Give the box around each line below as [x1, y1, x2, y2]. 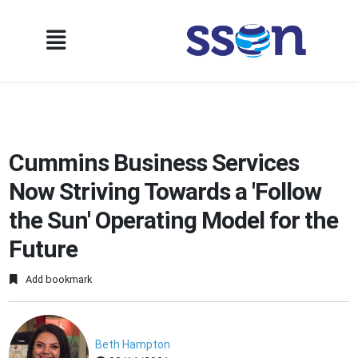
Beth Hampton [95, 338, 171, 352]
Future [9, 235, 78, 263]
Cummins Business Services [9, 149, 300, 177]
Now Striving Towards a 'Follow [9, 177, 322, 205]
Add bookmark [23, 273, 93, 286]
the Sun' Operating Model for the [9, 206, 339, 234]
